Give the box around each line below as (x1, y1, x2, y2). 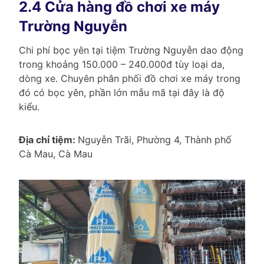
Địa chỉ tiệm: (19, 134, 78, 146)
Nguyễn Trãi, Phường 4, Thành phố (78, 134, 232, 146)
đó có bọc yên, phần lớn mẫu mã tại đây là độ (19, 87, 225, 99)
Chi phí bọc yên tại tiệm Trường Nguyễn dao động (19, 44, 243, 57)
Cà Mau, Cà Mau (19, 148, 93, 160)
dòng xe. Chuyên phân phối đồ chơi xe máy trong (19, 72, 240, 85)
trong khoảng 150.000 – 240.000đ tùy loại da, (19, 58, 225, 71)
